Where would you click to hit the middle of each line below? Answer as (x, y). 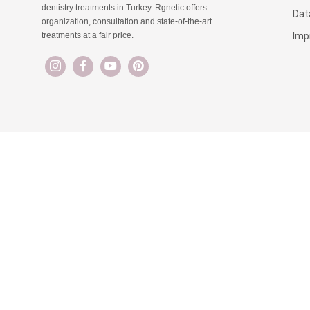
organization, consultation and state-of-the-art (127, 22)
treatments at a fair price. (88, 36)
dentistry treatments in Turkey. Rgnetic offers (124, 8)
